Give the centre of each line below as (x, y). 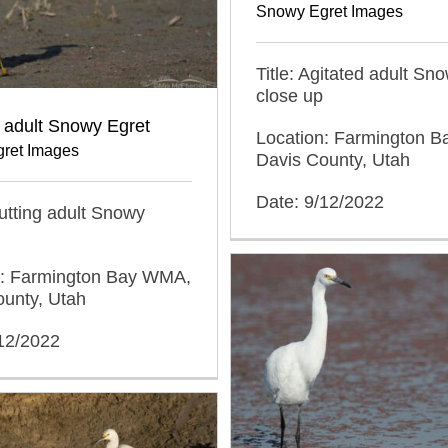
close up (289, 95)
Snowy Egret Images (329, 11)
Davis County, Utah (333, 159)
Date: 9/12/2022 (320, 201)
